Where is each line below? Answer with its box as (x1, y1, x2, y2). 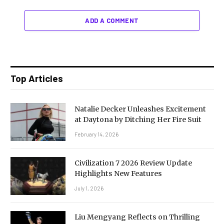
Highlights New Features (74, 168, 162, 178)
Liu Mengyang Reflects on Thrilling (74, 212, 200, 221)
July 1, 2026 (74, 184, 103, 191)
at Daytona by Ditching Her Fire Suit (74, 114, 201, 124)
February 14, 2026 (74, 130, 118, 137)
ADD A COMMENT (85, 16, 139, 24)
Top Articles (10, 72, 63, 84)
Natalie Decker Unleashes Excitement (74, 104, 206, 113)
